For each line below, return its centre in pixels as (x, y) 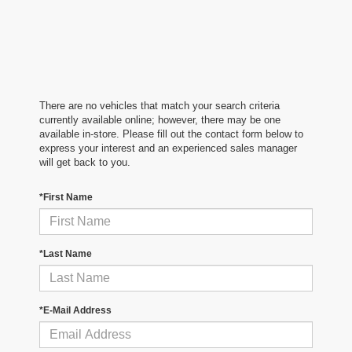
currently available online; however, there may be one (160, 120)
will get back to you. (85, 163)
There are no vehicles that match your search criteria (159, 106)
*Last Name (66, 254)
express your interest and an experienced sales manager (168, 148)
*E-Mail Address (75, 311)
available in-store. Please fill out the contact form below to (171, 134)
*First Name (66, 198)
